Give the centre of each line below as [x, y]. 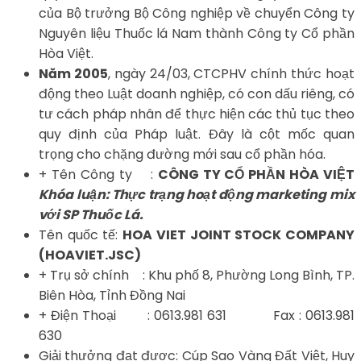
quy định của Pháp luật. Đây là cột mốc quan [197, 134]
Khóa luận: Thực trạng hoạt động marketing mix [197, 194]
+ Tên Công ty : [98, 174]
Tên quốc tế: [81, 234]
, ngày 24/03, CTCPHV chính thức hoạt [231, 73]
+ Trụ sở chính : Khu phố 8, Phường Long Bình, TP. [197, 275]
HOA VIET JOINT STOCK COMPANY [239, 234]
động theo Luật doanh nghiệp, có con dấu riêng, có [197, 93]
